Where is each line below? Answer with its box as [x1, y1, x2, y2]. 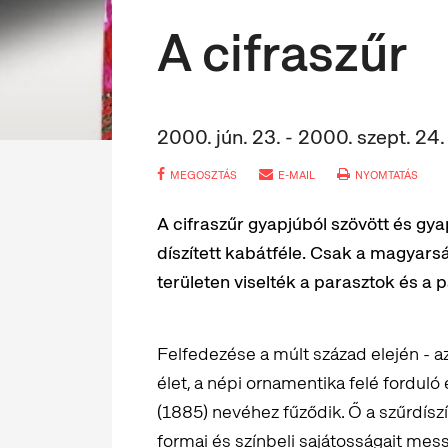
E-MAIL [278, 168, 315, 183]
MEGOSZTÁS [170, 168, 237, 183]
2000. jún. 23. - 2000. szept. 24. [157, 124, 445, 151]
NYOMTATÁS [355, 168, 418, 183]
